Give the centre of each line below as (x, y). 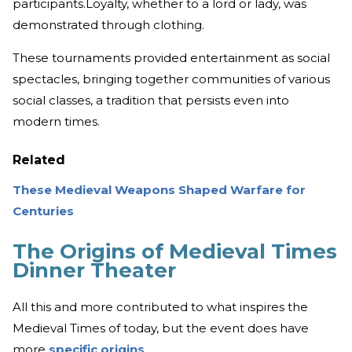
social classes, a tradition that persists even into (151, 100)
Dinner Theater (94, 270)
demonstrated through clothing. (108, 24)
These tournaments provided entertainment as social (171, 57)
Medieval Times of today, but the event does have (161, 328)
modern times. (56, 121)
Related (39, 159)
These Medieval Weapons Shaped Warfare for (159, 189)
